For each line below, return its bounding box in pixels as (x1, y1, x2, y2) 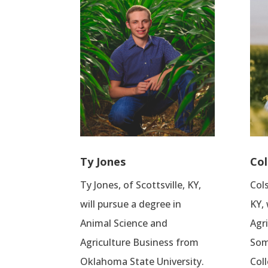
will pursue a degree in (80, 197, 182, 211)
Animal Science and (80, 217, 168, 230)
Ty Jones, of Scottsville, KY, (80, 178, 202, 192)
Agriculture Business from (80, 236, 199, 249)
